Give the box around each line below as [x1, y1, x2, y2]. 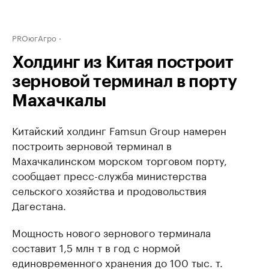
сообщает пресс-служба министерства [12, 167, 207, 183]
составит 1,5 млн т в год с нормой [12, 239, 180, 255]
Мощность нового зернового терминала [12, 224, 211, 240]
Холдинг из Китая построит [12, 54, 234, 71]
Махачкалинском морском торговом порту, [12, 152, 227, 168]
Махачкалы [12, 92, 106, 109]
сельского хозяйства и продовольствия [12, 182, 207, 198]
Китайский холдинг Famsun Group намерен [12, 122, 226, 138]
